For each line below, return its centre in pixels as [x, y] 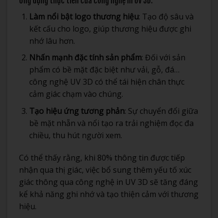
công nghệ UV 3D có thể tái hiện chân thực [107, 82]
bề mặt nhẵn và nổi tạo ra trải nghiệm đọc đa [111, 123]
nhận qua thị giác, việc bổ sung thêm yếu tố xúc [105, 170]
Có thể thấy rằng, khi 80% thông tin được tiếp [102, 157]
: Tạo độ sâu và [166, 16]
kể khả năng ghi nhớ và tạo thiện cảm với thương [109, 194]
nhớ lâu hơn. [52, 41]
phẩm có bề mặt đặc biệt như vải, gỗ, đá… [104, 70]
